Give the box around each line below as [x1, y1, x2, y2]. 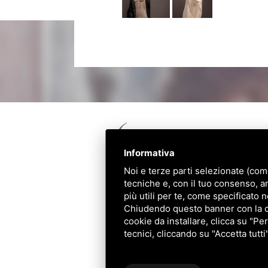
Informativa [123, 147, 175, 159]
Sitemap [217, 239, 246, 249]
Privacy [138, 239, 163, 249]
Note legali [171, 239, 209, 249]
